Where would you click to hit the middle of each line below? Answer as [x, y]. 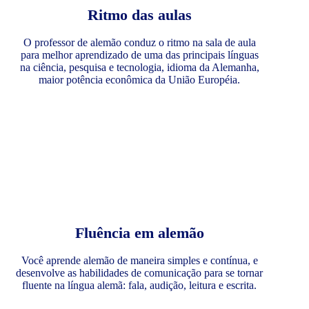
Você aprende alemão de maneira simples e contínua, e [139, 260]
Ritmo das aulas [139, 15]
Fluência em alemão [139, 233]
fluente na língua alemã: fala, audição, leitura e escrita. [140, 285]
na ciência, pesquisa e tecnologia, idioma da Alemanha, [139, 67]
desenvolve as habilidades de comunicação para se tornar [140, 273]
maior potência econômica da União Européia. [140, 80]
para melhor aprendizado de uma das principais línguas [139, 55]
